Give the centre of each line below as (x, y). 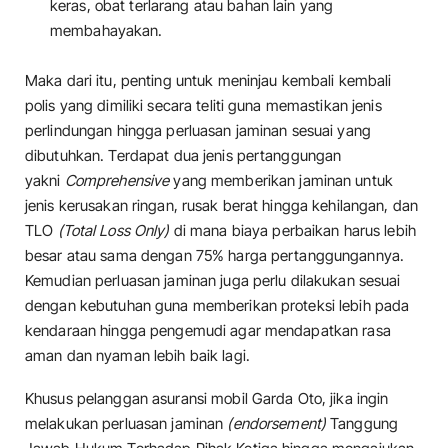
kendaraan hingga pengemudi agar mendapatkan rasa (208, 331)
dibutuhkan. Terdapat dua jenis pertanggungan (183, 156)
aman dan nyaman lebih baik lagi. (137, 356)
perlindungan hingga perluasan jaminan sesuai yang (198, 131)
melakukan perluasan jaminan (126, 424)
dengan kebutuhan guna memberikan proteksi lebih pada (217, 306)
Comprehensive (117, 181)
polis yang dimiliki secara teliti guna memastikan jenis (203, 106)
